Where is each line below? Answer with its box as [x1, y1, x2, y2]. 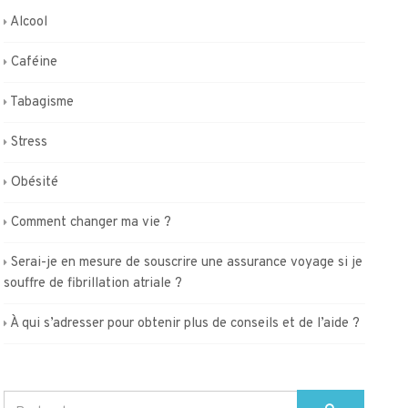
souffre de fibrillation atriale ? [4, 275, 183, 292]
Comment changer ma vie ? [11, 214, 172, 231]
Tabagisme [10, 94, 75, 111]
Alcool [10, 14, 48, 31]
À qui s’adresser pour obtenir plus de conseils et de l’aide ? [10, 315, 361, 332]
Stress [11, 134, 48, 151]
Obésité [11, 174, 59, 191]
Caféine [11, 54, 58, 71]
